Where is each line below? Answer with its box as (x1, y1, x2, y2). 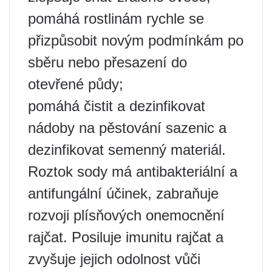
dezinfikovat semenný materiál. (28, 141, 226, 158)
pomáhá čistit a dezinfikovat (28, 98, 205, 114)
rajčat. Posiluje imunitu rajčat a (28, 229, 223, 245)
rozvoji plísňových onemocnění (28, 207, 225, 223)
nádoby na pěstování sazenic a (28, 120, 226, 136)
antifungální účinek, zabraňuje (28, 185, 219, 202)
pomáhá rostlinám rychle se (28, 10, 204, 27)
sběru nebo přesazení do (28, 54, 187, 70)
